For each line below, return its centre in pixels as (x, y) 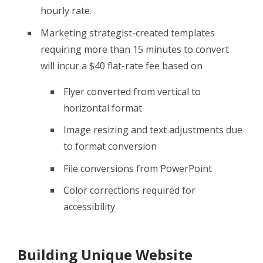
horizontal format (103, 108)
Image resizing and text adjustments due (153, 130)
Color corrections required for (129, 190)
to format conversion (110, 146)
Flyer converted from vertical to (132, 91)
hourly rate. (66, 10)
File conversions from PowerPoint (138, 168)
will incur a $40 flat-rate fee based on (122, 65)
